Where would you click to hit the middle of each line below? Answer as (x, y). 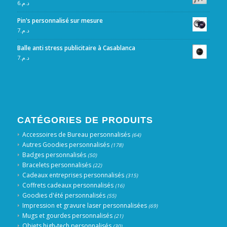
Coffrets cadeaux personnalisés (68, 185)
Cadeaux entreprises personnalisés (73, 175)
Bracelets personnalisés (56, 165)
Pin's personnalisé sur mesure (60, 20)
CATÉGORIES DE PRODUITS (85, 120)
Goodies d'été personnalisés (64, 195)
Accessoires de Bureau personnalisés (76, 134)
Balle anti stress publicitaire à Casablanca (76, 48)
